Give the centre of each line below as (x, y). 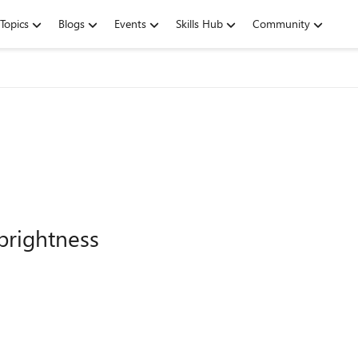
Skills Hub (199, 24)
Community (281, 24)
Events (130, 24)
